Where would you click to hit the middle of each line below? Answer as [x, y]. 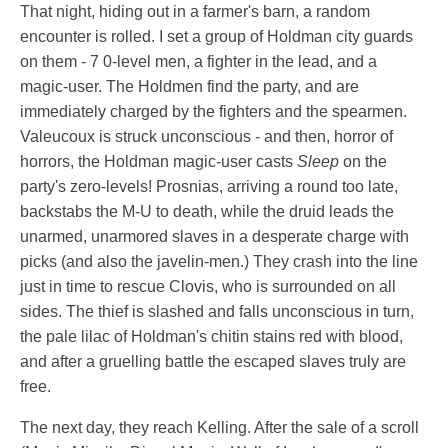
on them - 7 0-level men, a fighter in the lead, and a [198, 62]
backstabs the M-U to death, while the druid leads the [207, 212]
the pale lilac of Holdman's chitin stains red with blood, [211, 337]
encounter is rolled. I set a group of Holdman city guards [216, 37]
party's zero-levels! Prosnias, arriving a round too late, [209, 187]
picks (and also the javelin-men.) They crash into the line [219, 262]
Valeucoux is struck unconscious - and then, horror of [206, 137]
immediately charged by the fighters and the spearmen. [213, 112]
